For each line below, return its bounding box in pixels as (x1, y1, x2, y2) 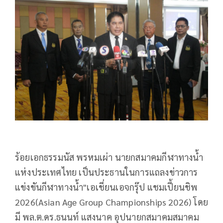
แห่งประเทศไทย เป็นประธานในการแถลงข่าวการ (15, 166, 198, 178)
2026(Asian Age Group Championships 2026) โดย (15, 196, 208, 208)
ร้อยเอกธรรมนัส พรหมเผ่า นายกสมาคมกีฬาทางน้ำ (15, 151, 204, 163)
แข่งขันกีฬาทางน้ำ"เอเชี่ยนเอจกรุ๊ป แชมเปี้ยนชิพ (15, 181, 198, 193)
